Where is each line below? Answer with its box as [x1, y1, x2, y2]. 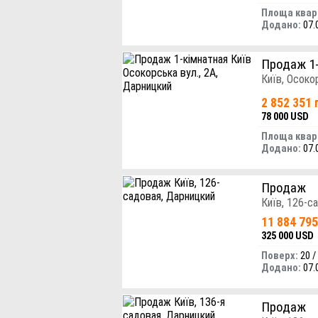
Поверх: [261, 250, 298, 263]
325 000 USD [261, 230, 314, 242]
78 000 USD [261, 110, 309, 122]
